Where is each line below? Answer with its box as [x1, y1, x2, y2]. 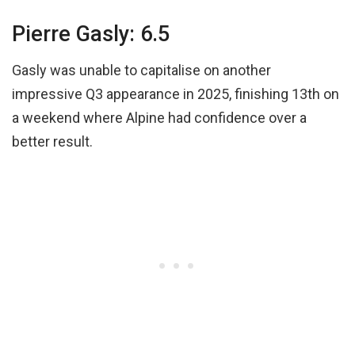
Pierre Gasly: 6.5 [12, 21, 170, 47]
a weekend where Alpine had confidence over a [12, 109, 307, 127]
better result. [12, 133, 96, 151]
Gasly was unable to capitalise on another [12, 62, 271, 79]
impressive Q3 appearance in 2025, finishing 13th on [12, 86, 339, 103]
